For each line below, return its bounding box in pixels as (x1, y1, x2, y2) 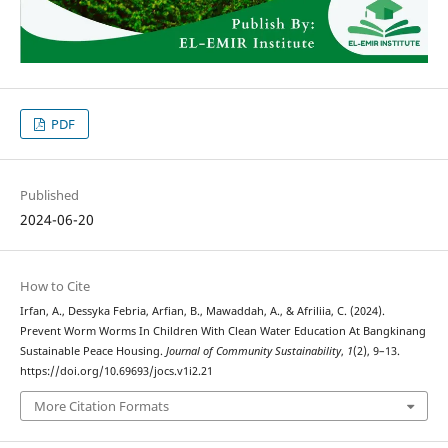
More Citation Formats (33, 397, 169, 416)
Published (19, 185, 79, 204)
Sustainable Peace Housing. (19, 343, 166, 358)
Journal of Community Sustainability (165, 343, 341, 358)
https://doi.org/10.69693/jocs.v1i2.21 (19, 363, 213, 378)
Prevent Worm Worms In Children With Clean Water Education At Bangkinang (19, 323, 426, 338)
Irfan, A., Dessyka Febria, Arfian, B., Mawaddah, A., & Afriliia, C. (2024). (19, 303, 385, 318)
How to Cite (19, 276, 90, 295)
